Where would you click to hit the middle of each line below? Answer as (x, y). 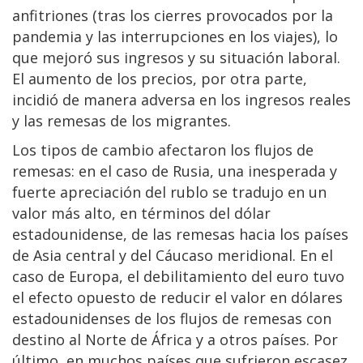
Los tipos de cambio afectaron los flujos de (163, 149)
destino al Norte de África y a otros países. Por (175, 339)
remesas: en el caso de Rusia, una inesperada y (175, 171)
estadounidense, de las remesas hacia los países (180, 234)
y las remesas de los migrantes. (122, 120)
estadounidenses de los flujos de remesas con (172, 318)
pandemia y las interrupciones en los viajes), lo (175, 36)
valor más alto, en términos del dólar (141, 213)
